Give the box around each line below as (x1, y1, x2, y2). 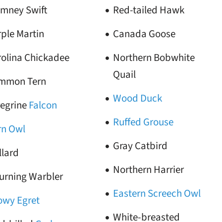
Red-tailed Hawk (112, 2, 185, 17)
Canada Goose (112, 26, 175, 41)
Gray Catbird (112, 138, 167, 153)
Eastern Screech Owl (112, 186, 201, 201)
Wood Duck (112, 91, 162, 106)
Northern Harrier (112, 162, 184, 177)
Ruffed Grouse (112, 114, 173, 129)
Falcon (29, 98, 57, 112)
